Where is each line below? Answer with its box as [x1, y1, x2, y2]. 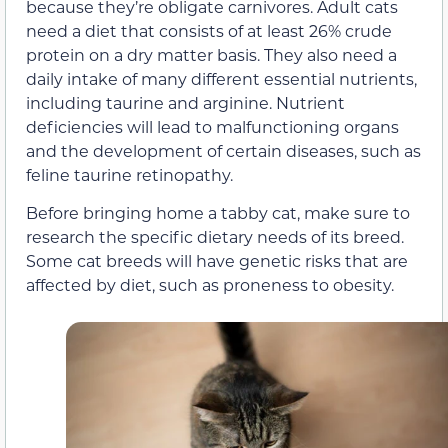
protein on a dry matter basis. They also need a [26, 43, 397, 65]
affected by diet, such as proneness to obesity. [26, 273, 394, 295]
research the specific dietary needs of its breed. [26, 225, 404, 247]
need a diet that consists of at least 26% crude [26, 19, 392, 41]
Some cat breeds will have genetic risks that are [26, 249, 408, 271]
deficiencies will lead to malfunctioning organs [26, 115, 399, 137]
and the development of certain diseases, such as [26, 139, 421, 161]
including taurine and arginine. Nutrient [26, 91, 345, 113]
